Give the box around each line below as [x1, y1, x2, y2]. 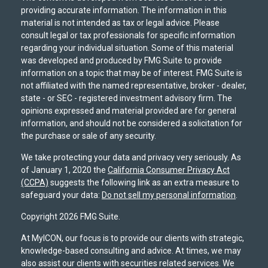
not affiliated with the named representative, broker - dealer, [21, 80, 246, 90]
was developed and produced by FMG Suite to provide [21, 55, 222, 65]
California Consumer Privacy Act [108, 165, 230, 175]
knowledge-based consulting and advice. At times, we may [21, 245, 241, 255]
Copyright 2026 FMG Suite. [21, 211, 120, 221]
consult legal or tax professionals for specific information [21, 30, 235, 40]
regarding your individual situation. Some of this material [21, 42, 233, 53]
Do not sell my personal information [102, 190, 236, 200]
